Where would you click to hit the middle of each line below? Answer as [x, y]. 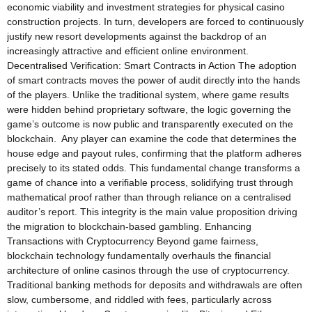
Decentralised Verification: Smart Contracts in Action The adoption [152, 65]
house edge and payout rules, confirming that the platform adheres [154, 153]
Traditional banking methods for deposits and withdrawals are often [155, 284]
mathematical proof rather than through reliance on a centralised [149, 197]
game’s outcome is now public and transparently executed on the [150, 124]
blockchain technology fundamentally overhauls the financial [139, 255]
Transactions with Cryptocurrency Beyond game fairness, [133, 241]
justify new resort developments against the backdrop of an [137, 36]
